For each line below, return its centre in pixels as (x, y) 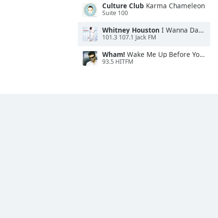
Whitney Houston (131, 30)
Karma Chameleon (174, 6)
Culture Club (123, 6)
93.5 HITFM (118, 62)
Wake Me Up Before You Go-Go (162, 54)
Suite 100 (115, 13)
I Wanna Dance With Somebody (179, 30)
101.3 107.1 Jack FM (129, 37)
